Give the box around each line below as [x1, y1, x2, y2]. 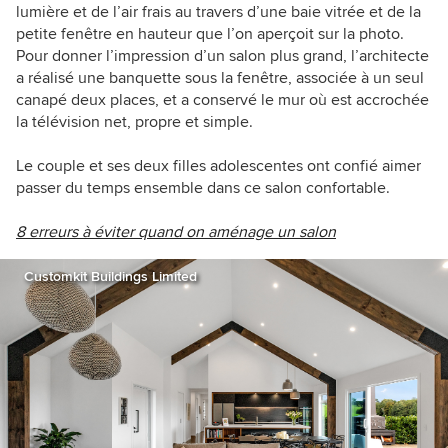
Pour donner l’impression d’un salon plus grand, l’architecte [16, 46, 429, 67]
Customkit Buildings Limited [24, 268, 197, 286]
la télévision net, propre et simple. [16, 112, 253, 133]
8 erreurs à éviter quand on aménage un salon [16, 222, 336, 243]
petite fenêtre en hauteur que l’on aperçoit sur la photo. [16, 24, 404, 45]
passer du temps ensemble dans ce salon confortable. [16, 178, 390, 199]
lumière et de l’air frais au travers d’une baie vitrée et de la [16, 2, 421, 23]
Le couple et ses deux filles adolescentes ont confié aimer [16, 156, 421, 177]
